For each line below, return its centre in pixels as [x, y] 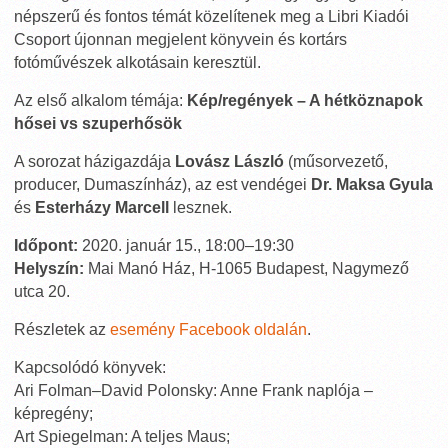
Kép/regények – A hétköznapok [305, 100]
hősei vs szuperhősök [98, 123]
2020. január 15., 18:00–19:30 [186, 245]
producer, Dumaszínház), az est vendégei [162, 184]
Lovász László [229, 161]
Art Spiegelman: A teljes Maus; [122, 436]
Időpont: [46, 245]
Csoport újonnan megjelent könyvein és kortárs [180, 39]
